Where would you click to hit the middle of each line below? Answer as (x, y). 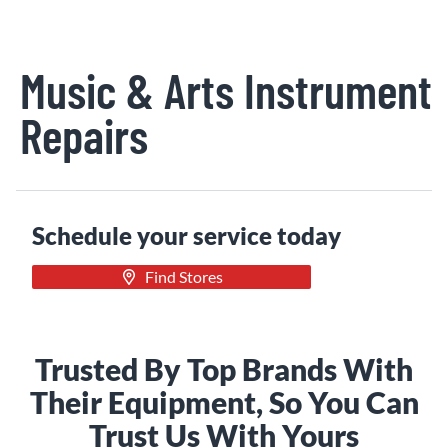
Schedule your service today (186, 235)
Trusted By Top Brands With (224, 369)
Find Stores (183, 276)
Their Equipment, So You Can (224, 402)
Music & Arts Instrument (226, 90)
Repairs (84, 135)
